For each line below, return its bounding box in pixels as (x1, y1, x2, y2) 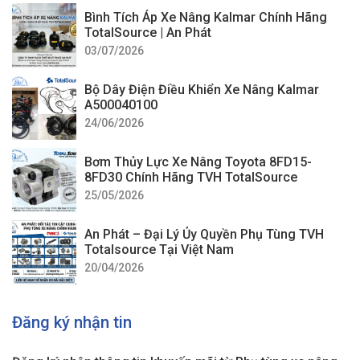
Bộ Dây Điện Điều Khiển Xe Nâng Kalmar (84, 81, 319, 97)
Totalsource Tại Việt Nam (84, 241, 234, 257)
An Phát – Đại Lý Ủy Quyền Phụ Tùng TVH (84, 226, 324, 242)
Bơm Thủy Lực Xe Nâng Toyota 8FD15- (84, 153, 312, 170)
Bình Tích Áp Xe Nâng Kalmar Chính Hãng (84, 9, 327, 25)
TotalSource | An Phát (84, 24, 211, 40)
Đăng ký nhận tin (12, 312, 132, 332)
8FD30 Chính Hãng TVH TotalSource (84, 169, 297, 185)
